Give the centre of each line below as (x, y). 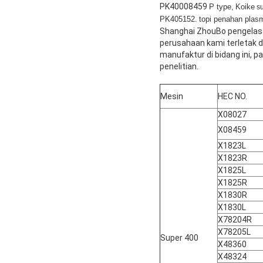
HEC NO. (232, 96)
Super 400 (179, 237)
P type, (221, 7)
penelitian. (179, 66)
